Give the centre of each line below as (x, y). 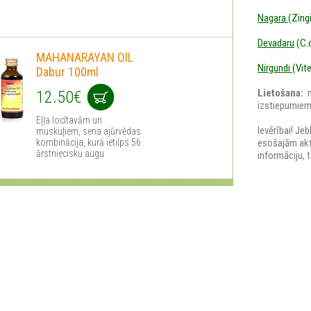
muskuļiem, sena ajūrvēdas (89, 131)
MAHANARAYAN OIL (85, 57)
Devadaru (276, 43)
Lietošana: (283, 93)
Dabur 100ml (67, 72)
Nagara (273, 18)
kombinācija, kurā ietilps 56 (89, 142)
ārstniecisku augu (70, 153)
